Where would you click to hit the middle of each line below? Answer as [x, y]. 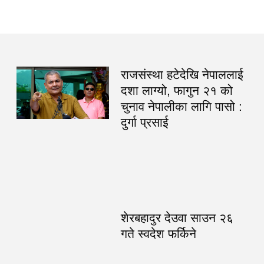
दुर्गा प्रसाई [144, 123]
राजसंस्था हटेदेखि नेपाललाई [182, 75]
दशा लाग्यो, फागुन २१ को [176, 91]
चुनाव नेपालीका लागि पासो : [181, 107]
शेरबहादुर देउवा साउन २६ [177, 218]
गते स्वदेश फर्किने [158, 234]
